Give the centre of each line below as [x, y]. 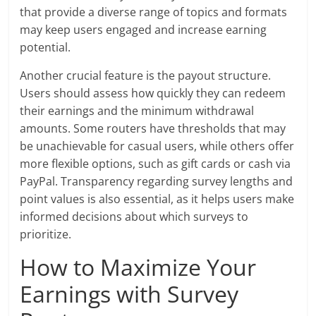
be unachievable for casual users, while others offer [157, 146]
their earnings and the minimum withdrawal [137, 111]
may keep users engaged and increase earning [144, 30]
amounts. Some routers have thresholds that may [153, 129]
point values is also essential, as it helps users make [157, 199]
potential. [45, 48]
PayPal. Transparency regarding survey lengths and [157, 182]
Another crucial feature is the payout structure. [146, 76]
